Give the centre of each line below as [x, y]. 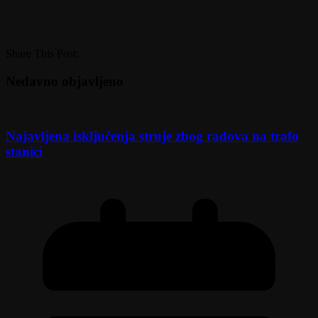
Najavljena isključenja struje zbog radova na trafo [152, 136]
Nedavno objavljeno [65, 81]
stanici [24, 151]
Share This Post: [42, 53]
